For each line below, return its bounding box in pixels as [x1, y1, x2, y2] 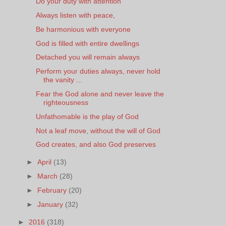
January [37, 200, 66, 208]
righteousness [43, 98, 88, 107]
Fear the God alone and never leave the [35, 90, 164, 98]
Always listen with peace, [35, 11, 115, 20]
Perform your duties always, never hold [35, 67, 160, 76]
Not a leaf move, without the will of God [35, 126, 160, 135]
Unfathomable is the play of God [35, 112, 139, 121]
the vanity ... [43, 76, 82, 84]
